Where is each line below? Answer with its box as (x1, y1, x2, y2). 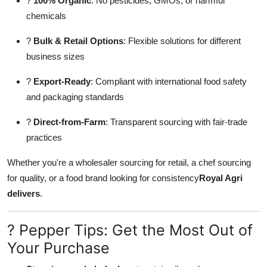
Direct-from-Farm (33, 116, 105, 127)
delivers (7, 188, 40, 198)
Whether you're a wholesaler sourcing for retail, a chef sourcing (7, 157, 251, 167)
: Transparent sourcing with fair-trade (105, 116, 247, 127)
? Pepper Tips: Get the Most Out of (7, 221, 253, 239)
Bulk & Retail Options (33, 35, 123, 46)
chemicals (26, 10, 66, 21)
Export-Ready (33, 76, 91, 86)
